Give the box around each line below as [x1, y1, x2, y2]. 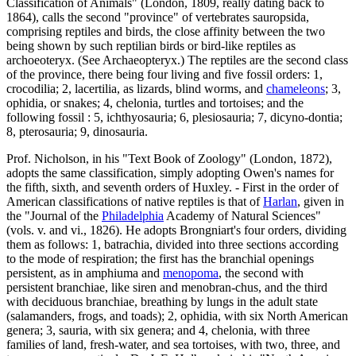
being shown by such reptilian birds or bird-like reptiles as [6, 38, 296, 52]
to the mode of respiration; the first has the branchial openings [6, 251, 314, 265]
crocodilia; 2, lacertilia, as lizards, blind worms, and [6, 81, 266, 95]
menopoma [163, 265, 219, 280]
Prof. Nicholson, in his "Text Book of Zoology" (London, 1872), [6, 151, 332, 165]
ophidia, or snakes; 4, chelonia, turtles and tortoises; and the [6, 95, 304, 110]
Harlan [263, 194, 297, 208]
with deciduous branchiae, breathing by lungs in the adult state [6, 294, 318, 308]
